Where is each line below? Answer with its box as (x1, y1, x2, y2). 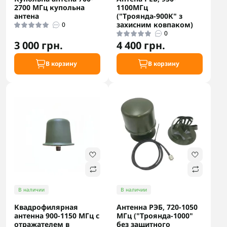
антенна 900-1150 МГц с (14, 211, 99, 220)
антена (14, 11, 39, 21)
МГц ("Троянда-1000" (117, 211, 193, 220)
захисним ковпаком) (117, 20, 193, 29)
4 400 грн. (117, 39, 165, 52)
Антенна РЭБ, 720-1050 (117, 202, 198, 212)
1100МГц (117, 3, 148, 12)
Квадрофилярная (14, 202, 78, 212)
